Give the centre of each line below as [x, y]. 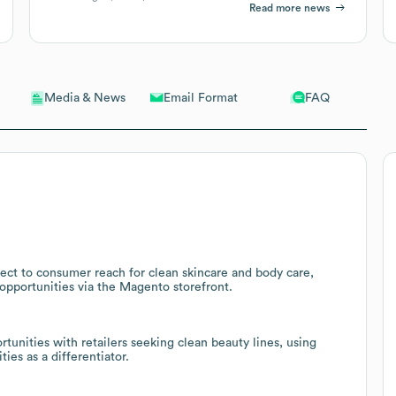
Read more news [290, 8]
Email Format [200, 98]
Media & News [85, 99]
